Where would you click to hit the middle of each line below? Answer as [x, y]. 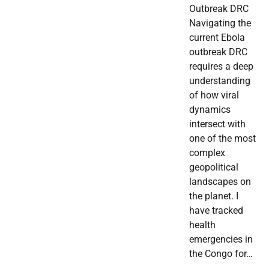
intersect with [217, 124]
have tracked [216, 211]
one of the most [222, 139]
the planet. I [214, 196]
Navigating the [220, 23]
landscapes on [220, 182]
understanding [220, 81]
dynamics [210, 110]
